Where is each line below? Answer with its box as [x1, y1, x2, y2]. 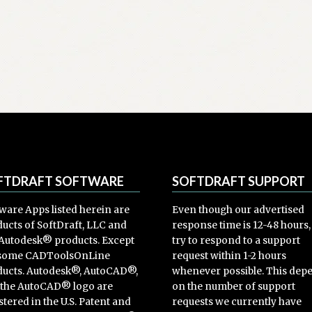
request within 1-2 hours [172, 249, 287, 262]
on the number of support [172, 280, 296, 292]
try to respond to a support [172, 234, 301, 247]
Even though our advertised [172, 203, 305, 216]
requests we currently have [172, 295, 302, 308]
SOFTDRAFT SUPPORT [172, 173, 306, 189]
